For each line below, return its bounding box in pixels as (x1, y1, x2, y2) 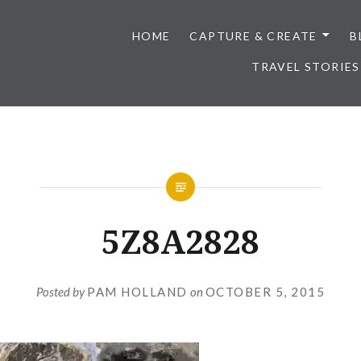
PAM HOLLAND (87, 284, 188, 299)
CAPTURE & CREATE (189, 29, 317, 43)
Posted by (36, 284, 87, 299)
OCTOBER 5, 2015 (205, 284, 325, 299)
